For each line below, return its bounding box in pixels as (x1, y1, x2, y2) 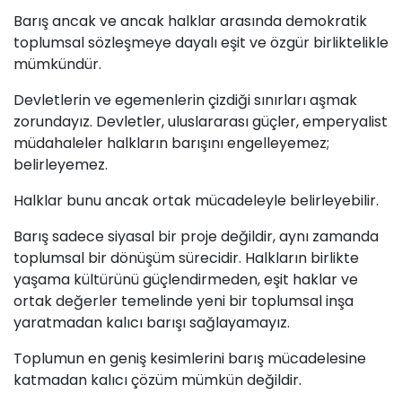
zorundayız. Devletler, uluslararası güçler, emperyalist (13, 111, 388, 133)
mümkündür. (13, 54, 101, 75)
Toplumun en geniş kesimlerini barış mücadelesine (13, 348, 366, 370)
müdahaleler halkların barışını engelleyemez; (13, 133, 329, 154)
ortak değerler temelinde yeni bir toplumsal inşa (13, 291, 354, 312)
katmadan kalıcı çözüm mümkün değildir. (13, 370, 301, 391)
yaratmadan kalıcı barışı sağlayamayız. (13, 312, 290, 334)
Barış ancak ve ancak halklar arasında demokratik (13, 11, 367, 32)
